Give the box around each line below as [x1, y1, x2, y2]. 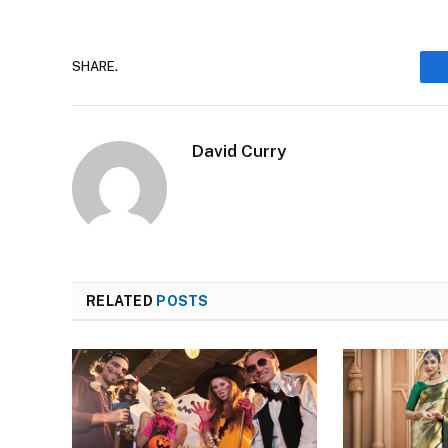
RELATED [86, 292, 157, 309]
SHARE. [72, 59, 118, 75]
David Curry [192, 140, 286, 161]
